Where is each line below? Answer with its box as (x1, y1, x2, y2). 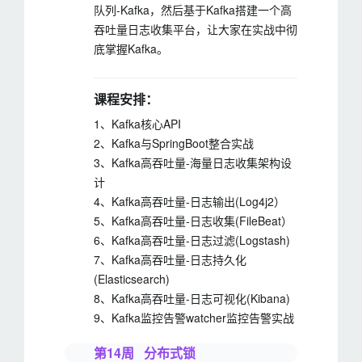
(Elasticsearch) (94, 271, 170, 287)
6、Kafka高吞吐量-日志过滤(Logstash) (94, 232, 290, 248)
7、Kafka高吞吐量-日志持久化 (94, 251, 246, 267)
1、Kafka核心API (94, 116, 181, 132)
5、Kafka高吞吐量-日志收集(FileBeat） (94, 213, 293, 229)
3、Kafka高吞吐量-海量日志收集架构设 (94, 154, 292, 170)
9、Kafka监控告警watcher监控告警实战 (94, 309, 294, 326)
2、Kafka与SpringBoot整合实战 (94, 135, 254, 151)
